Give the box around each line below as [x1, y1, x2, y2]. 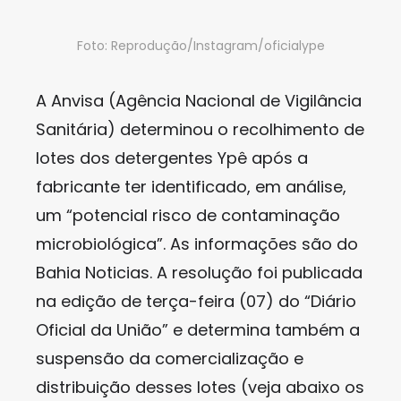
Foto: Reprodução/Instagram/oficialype [76, 37, 325, 55]
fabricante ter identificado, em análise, [36, 175, 346, 198]
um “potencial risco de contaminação [36, 204, 340, 226]
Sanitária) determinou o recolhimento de [36, 118, 364, 141]
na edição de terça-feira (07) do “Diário [36, 290, 356, 312]
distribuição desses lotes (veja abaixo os [36, 376, 364, 398]
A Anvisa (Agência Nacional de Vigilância [36, 90, 362, 112]
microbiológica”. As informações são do [36, 233, 358, 255]
